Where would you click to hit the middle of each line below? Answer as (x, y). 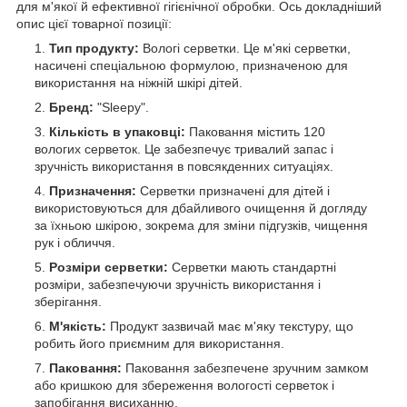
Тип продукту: (94, 48)
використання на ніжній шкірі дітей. (139, 82)
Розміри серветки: (109, 267)
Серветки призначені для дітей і (233, 190)
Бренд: (71, 107)
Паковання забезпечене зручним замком (245, 367)
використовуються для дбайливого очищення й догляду (201, 208)
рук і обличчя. (75, 242)
